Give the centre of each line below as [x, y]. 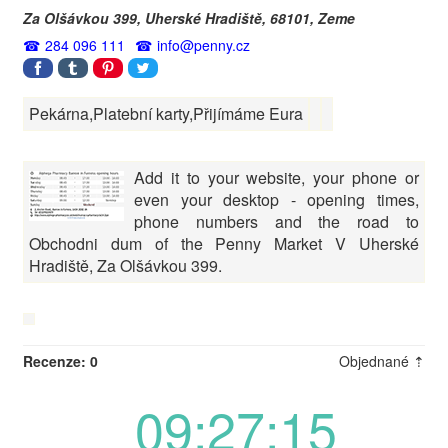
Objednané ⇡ [382, 361]
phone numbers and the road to [276, 222]
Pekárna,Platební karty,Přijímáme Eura [166, 114]
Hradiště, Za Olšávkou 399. [125, 266]
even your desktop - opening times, [276, 200]
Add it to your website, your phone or [276, 178]
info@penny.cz [203, 45]
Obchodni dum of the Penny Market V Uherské [224, 244]
